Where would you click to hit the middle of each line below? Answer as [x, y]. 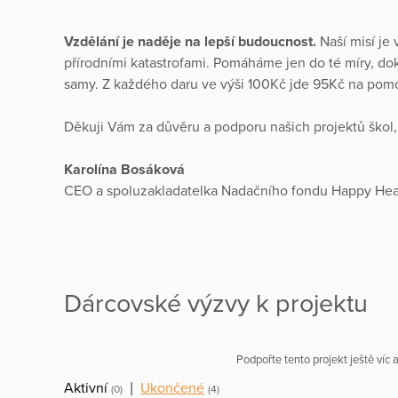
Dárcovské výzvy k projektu [216, 304]
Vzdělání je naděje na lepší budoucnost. [192, 41]
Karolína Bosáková [124, 169]
